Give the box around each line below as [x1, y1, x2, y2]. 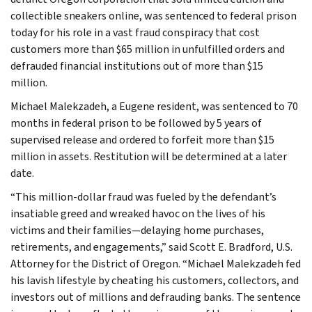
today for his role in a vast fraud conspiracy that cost [10, 24, 260, 40]
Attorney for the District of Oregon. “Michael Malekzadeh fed [10, 256, 301, 271]
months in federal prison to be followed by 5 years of [10, 115, 262, 130]
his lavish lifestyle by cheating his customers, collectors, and [10, 272, 299, 288]
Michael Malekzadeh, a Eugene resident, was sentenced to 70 [10, 98, 298, 114]
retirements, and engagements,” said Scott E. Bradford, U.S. [10, 239, 292, 254]
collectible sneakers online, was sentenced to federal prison [10, 8, 297, 23]
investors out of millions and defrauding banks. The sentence [10, 289, 301, 304]
